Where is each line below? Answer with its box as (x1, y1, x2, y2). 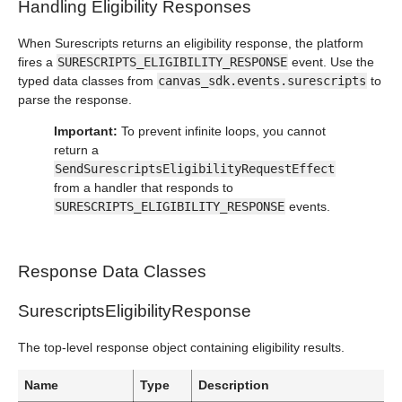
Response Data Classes (18, 262, 206, 281)
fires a (18, 55, 57, 69)
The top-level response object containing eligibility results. (18, 340, 345, 354)
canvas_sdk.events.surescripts (158, 74, 366, 88)
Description (198, 378, 269, 392)
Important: (54, 124, 118, 138)
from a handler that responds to (54, 180, 233, 195)
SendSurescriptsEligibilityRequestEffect (55, 162, 335, 176)
